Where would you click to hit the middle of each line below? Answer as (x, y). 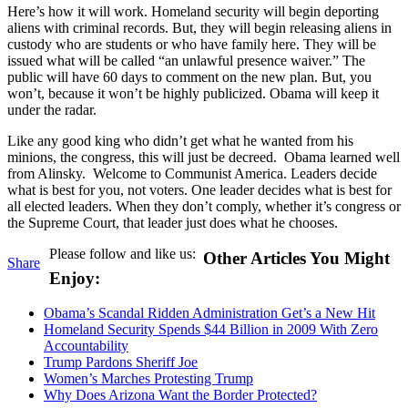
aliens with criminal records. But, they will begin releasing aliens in (199, 27)
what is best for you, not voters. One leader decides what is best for (199, 189)
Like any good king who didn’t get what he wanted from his (180, 140)
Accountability (86, 346)
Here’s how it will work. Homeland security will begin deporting (193, 11)
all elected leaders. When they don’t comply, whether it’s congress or (204, 206)
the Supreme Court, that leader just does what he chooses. (173, 222)
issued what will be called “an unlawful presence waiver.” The (186, 60)
